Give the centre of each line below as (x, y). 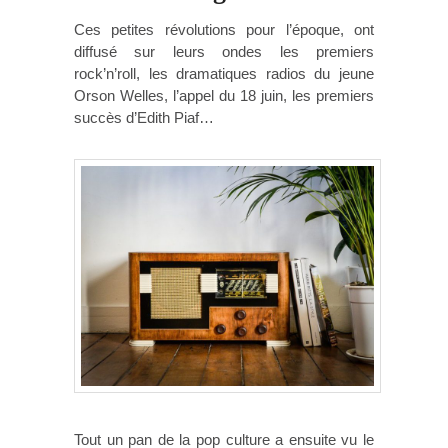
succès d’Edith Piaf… (144, 118)
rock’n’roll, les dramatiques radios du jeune (224, 74)
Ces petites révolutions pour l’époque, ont (224, 30)
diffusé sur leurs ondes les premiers (224, 52)
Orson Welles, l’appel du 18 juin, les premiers (224, 96)
